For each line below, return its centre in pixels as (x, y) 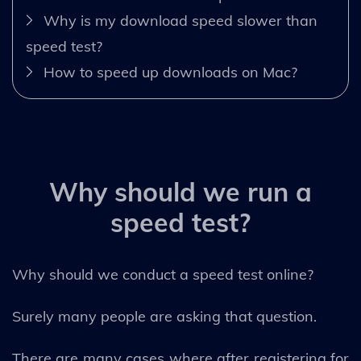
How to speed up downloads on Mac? (170, 72)
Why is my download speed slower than (180, 21)
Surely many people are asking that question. (166, 316)
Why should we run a (180, 192)
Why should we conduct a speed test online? (165, 274)
